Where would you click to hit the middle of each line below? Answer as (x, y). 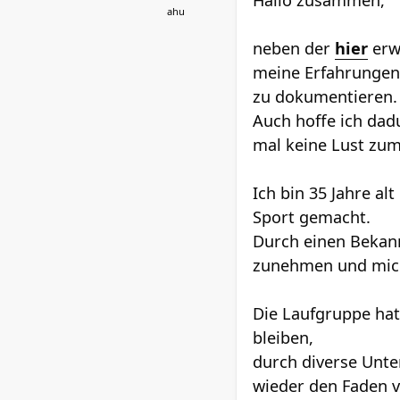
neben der (294, 48)
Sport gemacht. (312, 217)
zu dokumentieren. (325, 96)
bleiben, (283, 337)
